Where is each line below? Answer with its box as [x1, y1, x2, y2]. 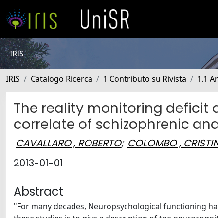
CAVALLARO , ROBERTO [16, 136, 121, 150]
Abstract [14, 183, 63, 200]
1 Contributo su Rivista [103, 73, 186, 84]
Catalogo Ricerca [31, 73, 92, 84]
